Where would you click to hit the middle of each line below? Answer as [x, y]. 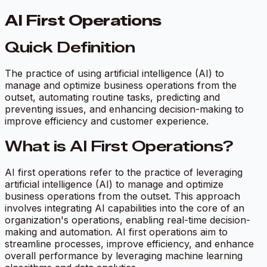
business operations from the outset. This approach [122, 196]
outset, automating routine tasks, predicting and [112, 97]
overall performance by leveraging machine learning [124, 255]
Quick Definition [70, 47]
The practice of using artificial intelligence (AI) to [114, 73]
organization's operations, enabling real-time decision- [128, 220]
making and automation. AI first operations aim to [116, 232]
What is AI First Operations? [119, 146]
